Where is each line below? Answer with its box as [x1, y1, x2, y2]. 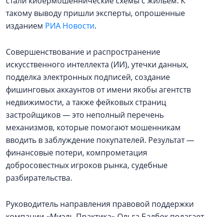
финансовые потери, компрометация [6, 147, 147, 158]
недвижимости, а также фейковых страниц [6, 97, 166, 108]
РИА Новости [45, 20, 94, 31]
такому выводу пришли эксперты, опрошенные [6, 8, 185, 18]
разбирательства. [6, 172, 72, 183]
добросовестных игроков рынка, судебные [6, 160, 168, 170]
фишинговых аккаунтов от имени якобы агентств [6, 84, 191, 95]
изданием [6, 20, 45, 31]
